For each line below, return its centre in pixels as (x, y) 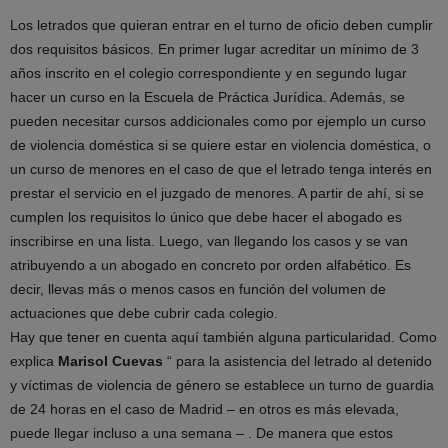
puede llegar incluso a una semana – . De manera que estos (201, 433)
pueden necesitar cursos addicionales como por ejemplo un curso (218, 121)
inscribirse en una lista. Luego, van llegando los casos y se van (209, 241)
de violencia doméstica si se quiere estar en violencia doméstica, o (220, 145)
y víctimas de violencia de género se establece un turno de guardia (222, 385)
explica (34, 361)
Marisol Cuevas (110, 361)
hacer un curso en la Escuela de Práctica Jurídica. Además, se (207, 97)
